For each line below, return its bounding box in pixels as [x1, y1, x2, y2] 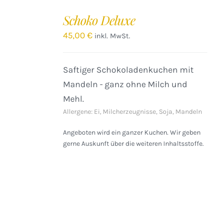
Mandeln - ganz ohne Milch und [63, 79, 188, 90]
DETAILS [10, 40, 34, 46]
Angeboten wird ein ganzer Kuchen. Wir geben [63, 128, 201, 137]
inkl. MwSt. [94, 31, 131, 40]
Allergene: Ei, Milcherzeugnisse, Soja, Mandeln [63, 108, 202, 116]
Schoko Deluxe [63, 12, 136, 29]
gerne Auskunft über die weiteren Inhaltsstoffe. [63, 139, 204, 148]
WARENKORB [10, 18, 47, 25]
